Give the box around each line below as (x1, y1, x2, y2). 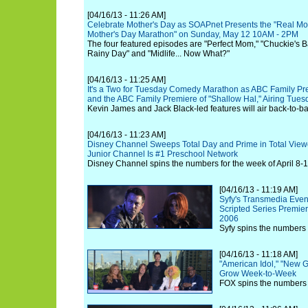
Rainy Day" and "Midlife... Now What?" (87, 49, 230, 58)
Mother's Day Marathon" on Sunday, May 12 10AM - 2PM (87, 30, 298, 39)
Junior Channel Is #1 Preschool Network (87, 149, 238, 159)
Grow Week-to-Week (219, 269, 296, 278)
